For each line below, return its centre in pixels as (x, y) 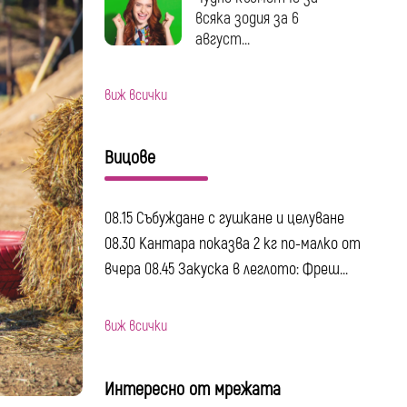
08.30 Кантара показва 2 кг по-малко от (232, 244)
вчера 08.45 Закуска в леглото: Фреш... (226, 270)
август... (222, 39)
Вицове (129, 158)
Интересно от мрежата (192, 389)
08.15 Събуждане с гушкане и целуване (224, 219)
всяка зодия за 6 (247, 18)
